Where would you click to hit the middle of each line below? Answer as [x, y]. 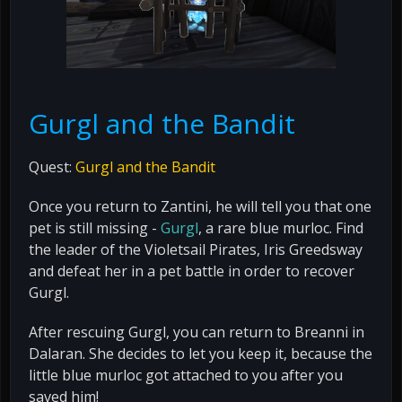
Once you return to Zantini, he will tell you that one [200, 207]
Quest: [52, 167]
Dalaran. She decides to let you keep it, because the [201, 354]
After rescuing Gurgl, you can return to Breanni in [197, 332]
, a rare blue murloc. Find [281, 228]
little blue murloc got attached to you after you [186, 376]
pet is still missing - [95, 228]
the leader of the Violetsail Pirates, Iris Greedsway [196, 250]
